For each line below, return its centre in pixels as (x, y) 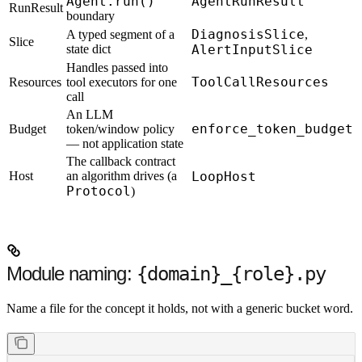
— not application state (125, 144)
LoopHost (224, 177)
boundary (90, 16)
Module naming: (72, 274)
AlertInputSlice (252, 50)
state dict (88, 49)
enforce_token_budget (272, 129)
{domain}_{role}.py (231, 274)
